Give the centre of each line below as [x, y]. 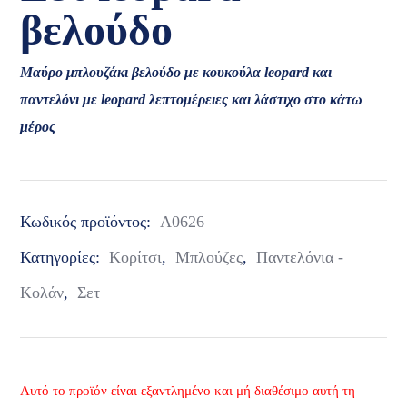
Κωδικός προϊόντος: [88, 222]
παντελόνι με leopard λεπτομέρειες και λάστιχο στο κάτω [192, 100]
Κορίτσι [136, 258]
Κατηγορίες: [63, 258]
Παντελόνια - [300, 258]
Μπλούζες [209, 258]
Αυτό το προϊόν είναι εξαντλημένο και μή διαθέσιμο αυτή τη [188, 391]
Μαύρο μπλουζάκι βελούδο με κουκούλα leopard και [176, 73]
